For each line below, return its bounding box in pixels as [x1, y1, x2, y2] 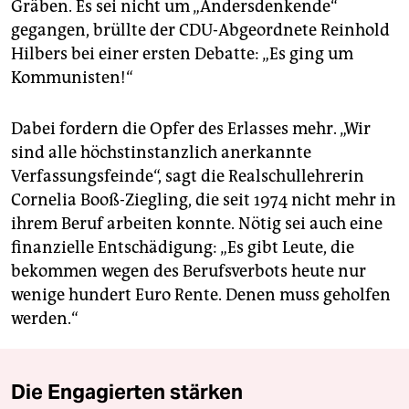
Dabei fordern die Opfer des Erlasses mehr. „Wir [11, 119, 371, 140]
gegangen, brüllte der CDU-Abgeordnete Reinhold [11, 20, 390, 41]
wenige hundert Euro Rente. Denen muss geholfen [11, 285, 391, 306]
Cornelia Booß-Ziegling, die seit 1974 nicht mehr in [11, 190, 396, 211]
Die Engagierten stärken [11, 379, 243, 405]
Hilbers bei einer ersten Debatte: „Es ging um [11, 44, 353, 65]
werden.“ [11, 309, 79, 330]
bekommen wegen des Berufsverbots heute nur [11, 261, 366, 282]
